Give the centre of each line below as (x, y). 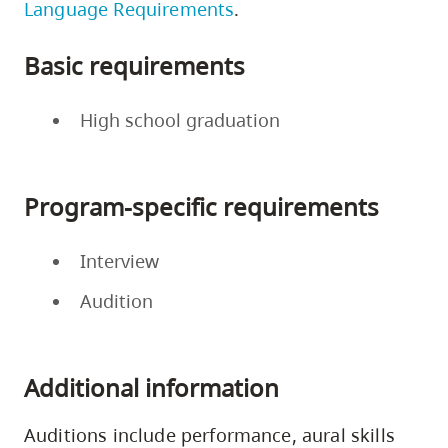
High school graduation (180, 119)
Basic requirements (134, 65)
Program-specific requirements (201, 206)
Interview (119, 260)
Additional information (151, 387)
